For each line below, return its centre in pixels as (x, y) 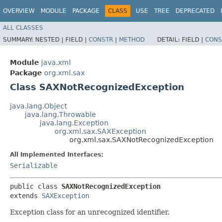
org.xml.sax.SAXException (100, 131)
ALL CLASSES (23, 28)
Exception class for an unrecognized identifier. (90, 212)
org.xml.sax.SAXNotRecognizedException (141, 139)
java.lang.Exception (74, 123)
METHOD (132, 39)
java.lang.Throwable (60, 114)
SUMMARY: (19, 39)
